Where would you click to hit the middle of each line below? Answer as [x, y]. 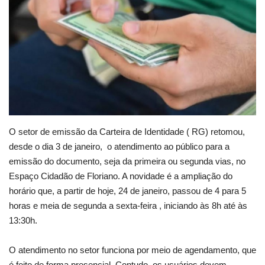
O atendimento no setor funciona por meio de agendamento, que [132, 250]
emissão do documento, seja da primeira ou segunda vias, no [127, 161]
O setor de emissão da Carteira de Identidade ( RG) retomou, [127, 131]
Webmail [28, 27]
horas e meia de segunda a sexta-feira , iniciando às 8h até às [128, 205]
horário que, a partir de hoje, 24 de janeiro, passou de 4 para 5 [127, 190]
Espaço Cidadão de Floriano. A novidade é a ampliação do [121, 176]
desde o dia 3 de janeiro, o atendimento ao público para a [119, 146]
